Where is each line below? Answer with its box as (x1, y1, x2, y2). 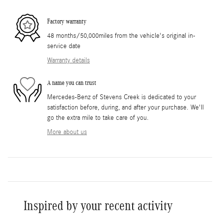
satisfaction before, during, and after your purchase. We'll (47, 103, 204, 111)
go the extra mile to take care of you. (47, 113, 149, 122)
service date (47, 42, 81, 50)
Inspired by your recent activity (24, 198, 172, 213)
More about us (47, 128, 87, 136)
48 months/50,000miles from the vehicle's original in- (47, 31, 195, 40)
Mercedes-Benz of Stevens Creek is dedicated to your (47, 93, 196, 101)
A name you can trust (47, 79, 96, 87)
